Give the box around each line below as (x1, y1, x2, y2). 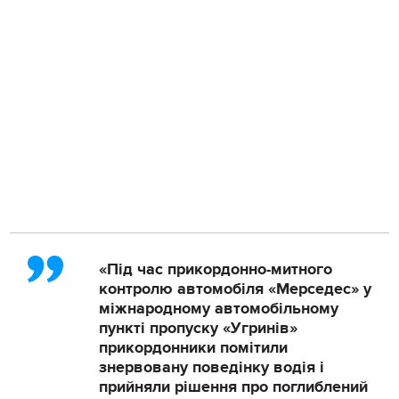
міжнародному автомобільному (99, 298, 339, 319)
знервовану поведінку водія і (99, 357, 325, 378)
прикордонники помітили (99, 338, 289, 358)
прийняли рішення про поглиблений (99, 377, 369, 397)
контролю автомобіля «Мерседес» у (99, 279, 372, 299)
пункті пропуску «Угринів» (99, 318, 298, 338)
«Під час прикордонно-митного (99, 259, 333, 280)
